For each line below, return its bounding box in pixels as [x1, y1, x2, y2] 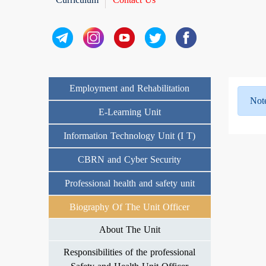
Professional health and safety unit [64, 174, 195, 192]
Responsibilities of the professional [64, 243, 196, 261]
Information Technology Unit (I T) [64, 126, 196, 145]
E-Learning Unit [98, 103, 161, 121]
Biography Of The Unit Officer [69, 198, 190, 216]
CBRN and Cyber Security [78, 150, 182, 169]
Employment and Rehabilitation [69, 79, 190, 97]
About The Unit [99, 220, 160, 239]
